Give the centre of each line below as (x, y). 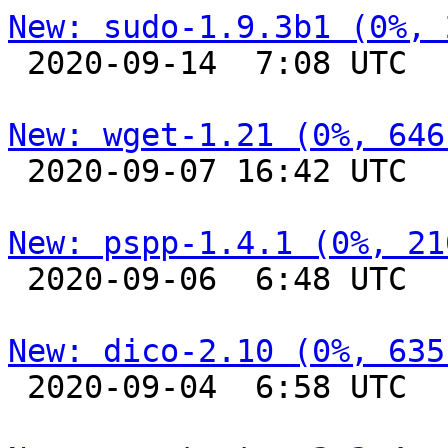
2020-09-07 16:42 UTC (17, 171)
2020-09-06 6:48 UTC (17, 279)
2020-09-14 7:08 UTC (17, 63)
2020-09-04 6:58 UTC (17, 387)
